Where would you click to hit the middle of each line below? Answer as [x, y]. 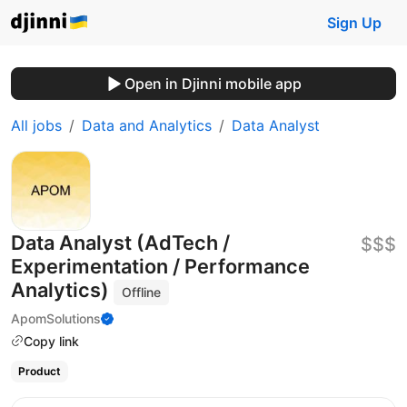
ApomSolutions [56, 318]
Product [39, 372]
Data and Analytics [147, 125]
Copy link [51, 341]
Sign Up [354, 23]
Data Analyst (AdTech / [120, 243]
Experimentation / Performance [160, 266]
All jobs [36, 125]
